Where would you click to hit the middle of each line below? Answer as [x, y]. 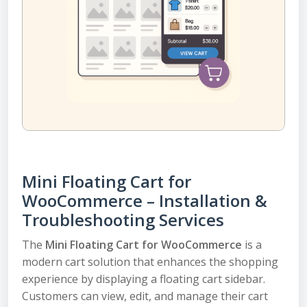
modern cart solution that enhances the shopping [150, 262]
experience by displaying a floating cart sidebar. [144, 279]
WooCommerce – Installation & [145, 200]
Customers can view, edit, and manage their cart [145, 296]
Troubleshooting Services [123, 220]
